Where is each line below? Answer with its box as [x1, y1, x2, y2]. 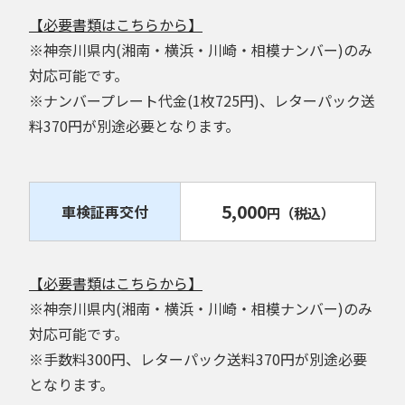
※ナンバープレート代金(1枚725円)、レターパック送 [29, 89, 375, 111]
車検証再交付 [61, 200, 148, 222]
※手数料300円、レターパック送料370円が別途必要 [29, 347, 367, 370]
